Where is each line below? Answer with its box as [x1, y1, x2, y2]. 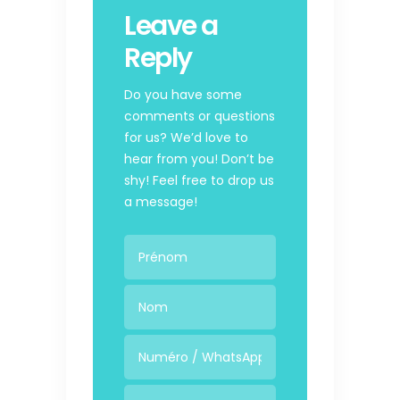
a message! [124, 192, 197, 211]
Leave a [124, 6, 218, 45]
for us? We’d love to [124, 128, 248, 146]
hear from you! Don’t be [124, 149, 274, 168]
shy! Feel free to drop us [124, 171, 274, 189]
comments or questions [124, 106, 275, 125]
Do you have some [124, 85, 242, 104]
